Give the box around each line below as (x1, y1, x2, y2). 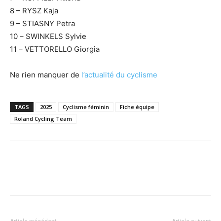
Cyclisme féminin (63, 103, 109, 111)
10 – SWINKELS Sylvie (10, 32, 86, 41)
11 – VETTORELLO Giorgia (10, 44, 100, 54)
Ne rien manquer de (10, 70, 81, 80)
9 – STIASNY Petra (10, 19, 75, 29)
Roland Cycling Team (14, 115, 72, 123)
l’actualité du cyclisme (81, 70, 157, 80)
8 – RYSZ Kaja (10, 6, 58, 16)
